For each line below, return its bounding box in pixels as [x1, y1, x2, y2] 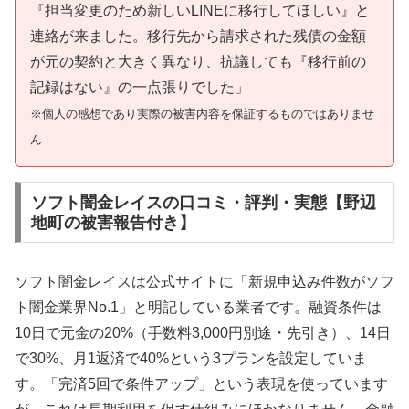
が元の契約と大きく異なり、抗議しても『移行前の [30, 53, 366, 69]
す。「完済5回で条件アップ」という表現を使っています [15, 376, 388, 393]
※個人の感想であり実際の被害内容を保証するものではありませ [30, 106, 374, 121]
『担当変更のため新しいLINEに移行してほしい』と [30, 2, 370, 18]
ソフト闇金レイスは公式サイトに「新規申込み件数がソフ [15, 274, 394, 290]
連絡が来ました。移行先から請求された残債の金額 [30, 27, 366, 44]
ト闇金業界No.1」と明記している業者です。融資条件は [15, 299, 382, 316]
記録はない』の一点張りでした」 [30, 79, 249, 95]
